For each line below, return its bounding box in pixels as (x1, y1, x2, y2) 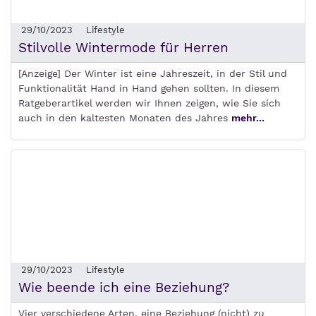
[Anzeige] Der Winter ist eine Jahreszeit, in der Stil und (18, 68, 287, 80)
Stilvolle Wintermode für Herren (18, 39, 229, 56)
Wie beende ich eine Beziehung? (18, 279, 229, 296)
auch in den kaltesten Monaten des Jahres (18, 112, 231, 124)
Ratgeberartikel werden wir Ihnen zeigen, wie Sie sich (18, 97, 281, 109)
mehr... (231, 112, 265, 124)
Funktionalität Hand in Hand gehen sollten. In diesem (18, 83, 279, 95)
